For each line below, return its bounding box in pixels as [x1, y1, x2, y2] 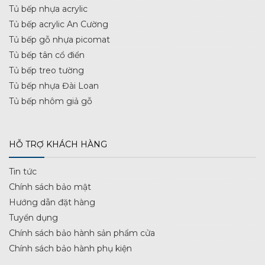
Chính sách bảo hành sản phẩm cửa [9, 228, 155, 239]
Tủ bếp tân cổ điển [9, 50, 85, 61]
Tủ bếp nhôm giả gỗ [9, 96, 92, 107]
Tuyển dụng [9, 212, 58, 224]
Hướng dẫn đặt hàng [9, 197, 95, 208]
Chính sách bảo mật [9, 182, 91, 193]
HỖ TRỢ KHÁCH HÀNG [9, 139, 107, 150]
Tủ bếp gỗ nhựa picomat [9, 34, 110, 46]
